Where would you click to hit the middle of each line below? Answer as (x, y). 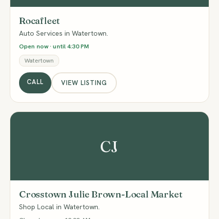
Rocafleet (40, 21)
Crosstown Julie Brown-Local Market (101, 194)
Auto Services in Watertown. (64, 33)
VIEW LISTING (84, 83)
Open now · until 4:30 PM (54, 46)
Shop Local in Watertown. (59, 207)
